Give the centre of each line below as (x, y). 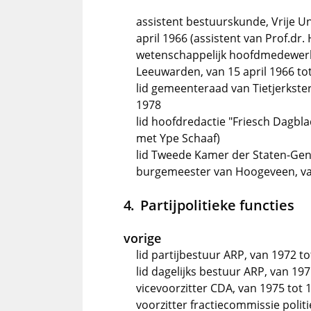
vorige (142, 238)
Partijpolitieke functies (217, 205)
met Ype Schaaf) (178, 138)
